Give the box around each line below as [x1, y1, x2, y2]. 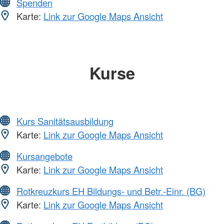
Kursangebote [16, 149, 72, 163]
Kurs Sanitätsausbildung [16, 114, 113, 128]
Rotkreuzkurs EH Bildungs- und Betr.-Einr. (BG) [16, 184, 205, 198]
